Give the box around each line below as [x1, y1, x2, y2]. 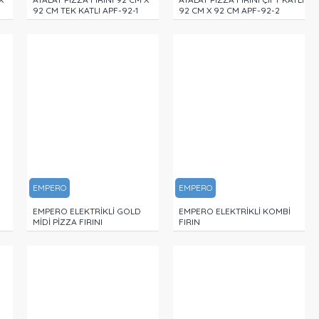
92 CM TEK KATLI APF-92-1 [33, 4, 139, 16]
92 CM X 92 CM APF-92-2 [179, 4, 281, 16]
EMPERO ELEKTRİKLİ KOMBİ [179, 206, 291, 217]
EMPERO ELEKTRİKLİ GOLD [33, 206, 142, 217]
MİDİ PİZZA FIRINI [33, 216, 103, 228]
